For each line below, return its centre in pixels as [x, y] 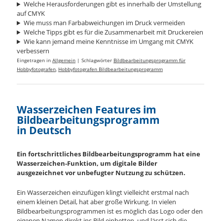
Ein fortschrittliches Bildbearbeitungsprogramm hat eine [109, 154]
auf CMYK [31, 14]
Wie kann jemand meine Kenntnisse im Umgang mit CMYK [108, 42]
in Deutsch [44, 130]
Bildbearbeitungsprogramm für [150, 60]
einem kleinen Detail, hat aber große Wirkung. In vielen [97, 202]
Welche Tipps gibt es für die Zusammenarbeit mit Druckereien [113, 32]
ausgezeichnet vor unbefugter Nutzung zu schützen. [101, 172]
